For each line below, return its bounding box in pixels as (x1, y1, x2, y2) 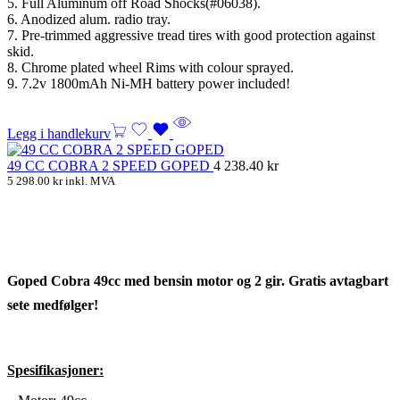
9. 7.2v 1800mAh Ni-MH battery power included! (7, 75, 290, 91)
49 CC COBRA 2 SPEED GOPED (7, 157, 213, 173)
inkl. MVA (62, 173, 115, 187)
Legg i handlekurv (7, 125, 111, 141)
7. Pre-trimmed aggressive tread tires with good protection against (7, 27, 375, 43)
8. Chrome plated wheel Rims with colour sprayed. (7, 59, 294, 75)
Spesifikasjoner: (7, 362, 104, 379)
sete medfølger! (7, 296, 98, 312)
